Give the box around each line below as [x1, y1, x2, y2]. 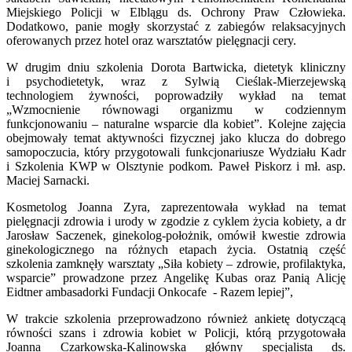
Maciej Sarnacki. [6, 173, 90, 187]
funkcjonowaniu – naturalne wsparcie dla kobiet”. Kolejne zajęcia [6, 116, 346, 130]
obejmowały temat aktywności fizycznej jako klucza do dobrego [6, 130, 346, 145]
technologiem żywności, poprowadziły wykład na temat [6, 88, 346, 102]
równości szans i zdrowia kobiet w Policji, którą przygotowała [6, 325, 346, 339]
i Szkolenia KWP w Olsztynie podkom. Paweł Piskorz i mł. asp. [6, 159, 346, 173]
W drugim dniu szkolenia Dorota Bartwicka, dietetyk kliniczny [6, 60, 346, 74]
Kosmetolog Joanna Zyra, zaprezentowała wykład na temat [6, 200, 346, 214]
